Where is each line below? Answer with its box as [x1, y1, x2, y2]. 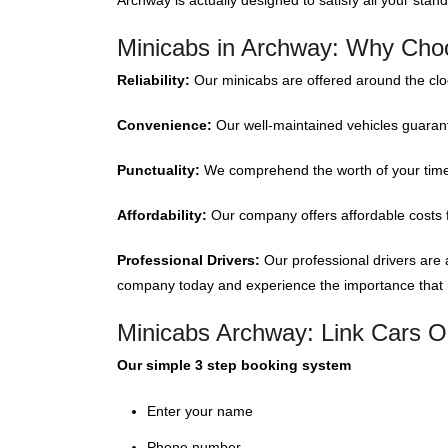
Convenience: [117, 117, 212, 133]
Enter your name [147, 403, 253, 419]
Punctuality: [117, 162, 200, 178]
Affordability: [117, 207, 207, 223]
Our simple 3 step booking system [117, 357, 351, 373]
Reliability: [117, 72, 190, 88]
